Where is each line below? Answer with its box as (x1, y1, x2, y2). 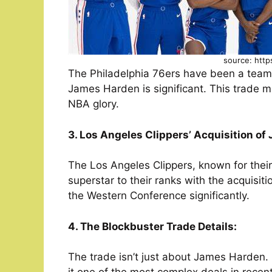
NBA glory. (68, 98, 119, 110)
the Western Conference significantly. (68, 189, 250, 202)
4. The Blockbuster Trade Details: (68, 220, 237, 233)
